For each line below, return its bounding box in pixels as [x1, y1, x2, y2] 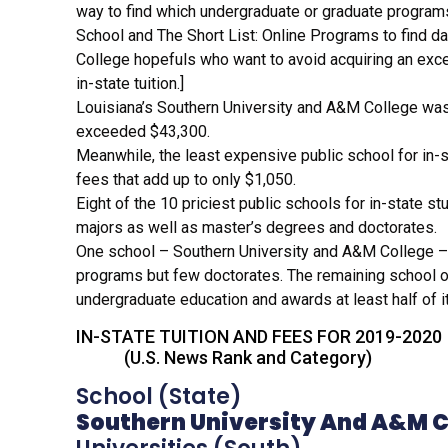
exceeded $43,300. [76, 121, 210, 141]
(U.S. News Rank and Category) [76, 346, 372, 368]
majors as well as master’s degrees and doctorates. [76, 217, 437, 237]
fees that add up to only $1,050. [76, 169, 296, 189]
